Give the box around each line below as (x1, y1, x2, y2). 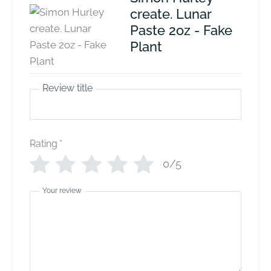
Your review (42, 186, 82, 195)
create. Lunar (129, 5, 211, 22)
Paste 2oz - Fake (129, 22, 232, 38)
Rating (30, 137, 58, 149)
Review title (42, 82, 93, 94)
